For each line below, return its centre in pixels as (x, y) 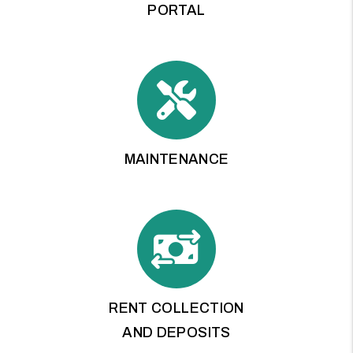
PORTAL (176, 10)
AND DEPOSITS (176, 332)
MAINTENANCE (176, 159)
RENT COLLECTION (176, 308)
